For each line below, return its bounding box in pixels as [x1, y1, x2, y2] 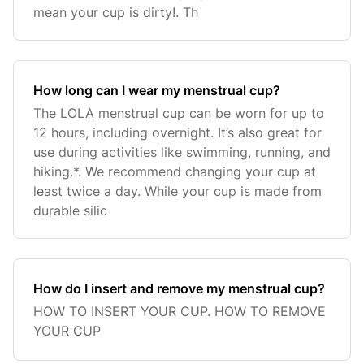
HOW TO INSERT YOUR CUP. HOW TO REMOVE [33, 303, 326, 319]
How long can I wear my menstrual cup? [33, 82, 280, 98]
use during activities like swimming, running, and [33, 144, 331, 160]
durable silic [33, 202, 107, 219]
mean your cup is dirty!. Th [33, 4, 198, 20]
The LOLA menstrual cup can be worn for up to [33, 105, 324, 121]
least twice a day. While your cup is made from [33, 183, 322, 199]
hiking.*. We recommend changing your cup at [33, 163, 316, 180]
